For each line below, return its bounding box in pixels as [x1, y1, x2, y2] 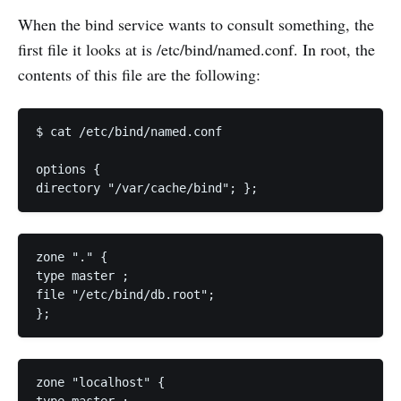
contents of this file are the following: [18, 64, 260, 86]
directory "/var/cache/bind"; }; [36, 181, 258, 196]
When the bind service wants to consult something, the [18, 13, 374, 36]
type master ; [36, 269, 136, 284]
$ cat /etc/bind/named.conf [36, 124, 229, 140]
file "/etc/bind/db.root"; [36, 287, 222, 303]
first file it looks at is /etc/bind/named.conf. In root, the [18, 38, 375, 61]
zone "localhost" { [36, 375, 172, 390]
